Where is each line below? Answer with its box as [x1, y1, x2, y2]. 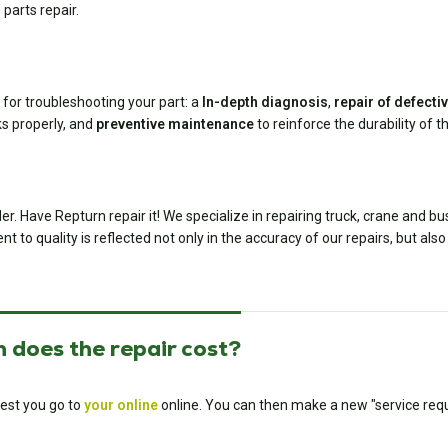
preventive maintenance [96, 116, 254, 132]
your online [84, 397, 158, 413]
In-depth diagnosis [202, 94, 328, 110]
